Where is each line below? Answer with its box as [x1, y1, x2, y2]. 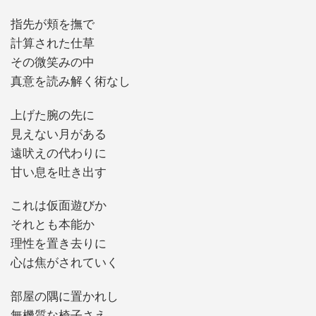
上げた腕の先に [11, 108, 95, 122]
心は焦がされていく [11, 256, 119, 270]
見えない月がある [11, 127, 107, 141]
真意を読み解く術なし [11, 75, 130, 89]
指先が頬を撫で [11, 18, 95, 32]
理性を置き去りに [11, 237, 107, 251]
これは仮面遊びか [11, 199, 107, 213]
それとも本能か [11, 218, 95, 232]
